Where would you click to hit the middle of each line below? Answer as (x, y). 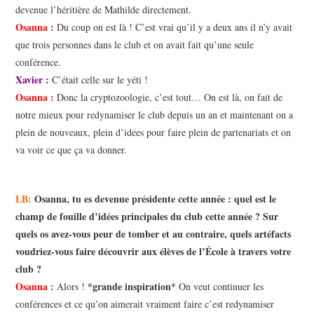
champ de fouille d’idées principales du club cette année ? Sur (147, 217)
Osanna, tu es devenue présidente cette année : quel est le (154, 199)
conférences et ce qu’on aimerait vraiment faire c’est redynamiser (145, 304)
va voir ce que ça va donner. (73, 150)
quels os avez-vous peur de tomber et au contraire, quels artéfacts (153, 234)
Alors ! (71, 287)
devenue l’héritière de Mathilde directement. (104, 10)
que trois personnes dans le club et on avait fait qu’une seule (135, 45)
